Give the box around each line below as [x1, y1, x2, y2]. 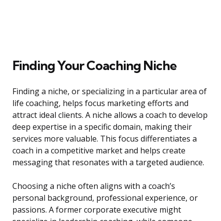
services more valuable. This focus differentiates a [12, 133, 197, 145]
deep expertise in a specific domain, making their [12, 121, 192, 133]
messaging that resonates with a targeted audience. [12, 157, 204, 168]
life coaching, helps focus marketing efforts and [12, 98, 188, 109]
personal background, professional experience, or [12, 192, 198, 204]
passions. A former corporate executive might [12, 204, 181, 216]
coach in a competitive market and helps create [12, 145, 185, 156]
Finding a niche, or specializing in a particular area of [12, 86, 207, 97]
